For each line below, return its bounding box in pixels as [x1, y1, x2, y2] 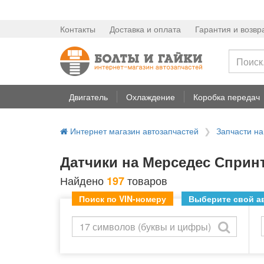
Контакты [60, 23, 95, 35]
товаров [124, 173, 167, 188]
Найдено [60, 173, 107, 188]
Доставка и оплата [110, 23, 181, 35]
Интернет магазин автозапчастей [68, 125, 199, 137]
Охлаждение [126, 91, 175, 103]
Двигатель [69, 91, 108, 103]
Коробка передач [193, 91, 260, 103]
